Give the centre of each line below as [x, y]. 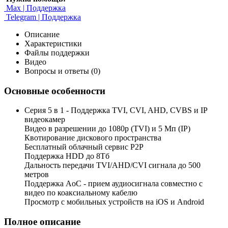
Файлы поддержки [57, 52]
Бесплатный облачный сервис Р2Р [84, 147]
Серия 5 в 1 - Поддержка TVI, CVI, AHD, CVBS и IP [116, 110]
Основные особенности [55, 91]
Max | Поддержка [35, 8]
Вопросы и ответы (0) [62, 71]
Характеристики [53, 43]
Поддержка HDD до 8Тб [67, 156]
